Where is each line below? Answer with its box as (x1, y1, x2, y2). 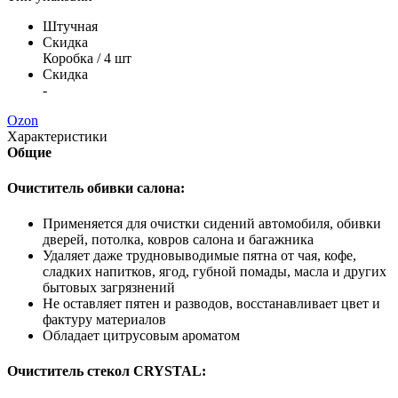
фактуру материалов (43, 311, 166, 327)
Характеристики (7, 128, 107, 144)
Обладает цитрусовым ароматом (43, 327, 240, 343)
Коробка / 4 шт (43, 50, 131, 66)
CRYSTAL (133, 362, 202, 378)
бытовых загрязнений (43, 279, 175, 295)
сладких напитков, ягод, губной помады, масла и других (43, 263, 386, 279)
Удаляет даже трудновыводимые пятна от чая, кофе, (43, 247, 356, 263)
